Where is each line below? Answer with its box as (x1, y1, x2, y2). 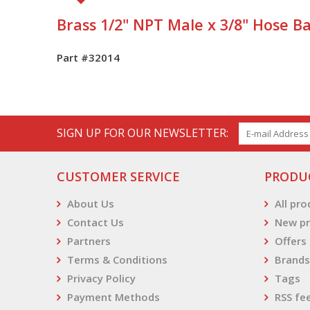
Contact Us (67, 215, 124, 229)
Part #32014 (57, 51, 120, 64)
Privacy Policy (67, 271, 136, 285)
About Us (67, 197, 114, 210)
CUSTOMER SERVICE (57, 168, 180, 185)
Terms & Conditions (67, 253, 167, 266)
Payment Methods (67, 290, 160, 304)
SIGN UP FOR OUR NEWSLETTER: (57, 125, 228, 140)
